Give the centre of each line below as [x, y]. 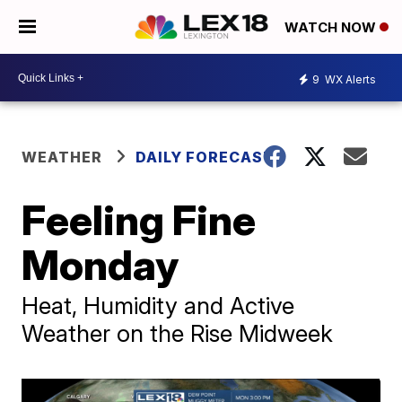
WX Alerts [349, 79]
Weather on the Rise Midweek [178, 333]
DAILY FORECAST [205, 157]
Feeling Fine [139, 220]
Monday [100, 265]
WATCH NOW [332, 28]
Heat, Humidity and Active [158, 306]
